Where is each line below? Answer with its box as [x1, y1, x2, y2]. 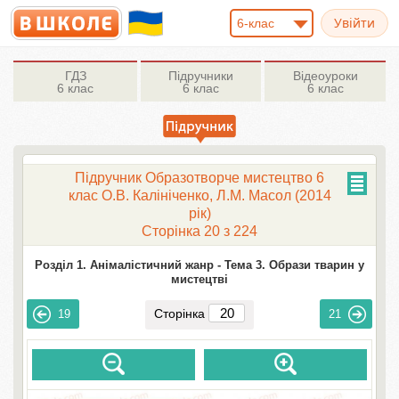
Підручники [168, 69, 234, 83]
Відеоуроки [292, 69, 358, 83]
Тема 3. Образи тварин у [224, 258, 364, 272]
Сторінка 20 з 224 [142, 224, 257, 239]
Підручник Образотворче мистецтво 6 [75, 170, 324, 185]
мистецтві [171, 273, 228, 286]
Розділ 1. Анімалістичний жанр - [35, 258, 221, 272]
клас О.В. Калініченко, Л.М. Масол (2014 [68, 188, 331, 203]
